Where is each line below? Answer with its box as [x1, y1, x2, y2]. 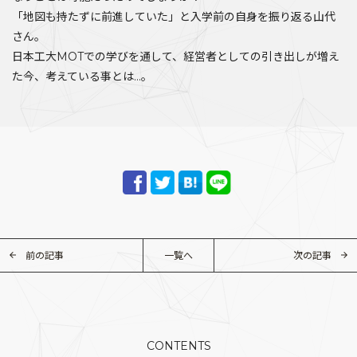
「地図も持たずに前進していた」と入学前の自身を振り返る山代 [12, 10, 335, 25]
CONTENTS [146, 339, 211, 354]
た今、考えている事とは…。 [12, 69, 152, 84]
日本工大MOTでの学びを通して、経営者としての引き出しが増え [12, 49, 339, 65]
